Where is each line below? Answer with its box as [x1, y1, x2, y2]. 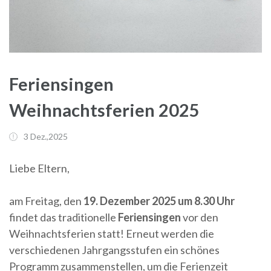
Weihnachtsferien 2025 [9, 99, 200, 121]
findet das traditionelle [9, 211, 118, 224]
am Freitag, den [9, 194, 83, 208]
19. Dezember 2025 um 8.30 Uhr [83, 194, 235, 208]
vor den [181, 211, 218, 224]
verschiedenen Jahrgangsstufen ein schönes [9, 243, 220, 257]
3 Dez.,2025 [24, 131, 68, 142]
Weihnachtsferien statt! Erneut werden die [9, 227, 214, 241]
